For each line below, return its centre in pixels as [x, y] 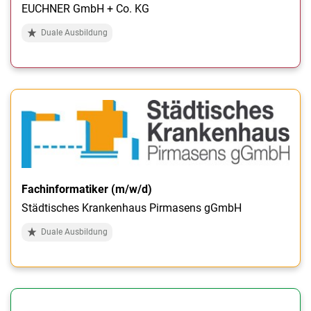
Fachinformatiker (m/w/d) [87, 189]
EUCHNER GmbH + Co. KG [85, 9]
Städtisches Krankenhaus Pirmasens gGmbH [132, 208]
